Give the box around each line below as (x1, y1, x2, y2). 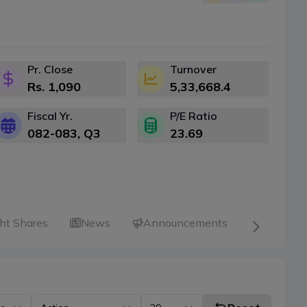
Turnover (170, 62, 217, 77)
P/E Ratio (170, 109, 217, 123)
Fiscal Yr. (27, 109, 73, 123)
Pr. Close (27, 62, 73, 77)
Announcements (143, 216, 228, 230)
